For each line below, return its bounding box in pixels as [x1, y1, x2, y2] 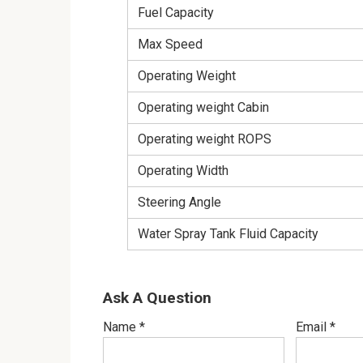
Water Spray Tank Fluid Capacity [138, 225, 318, 241]
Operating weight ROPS [138, 130, 271, 147]
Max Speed [138, 36, 203, 52]
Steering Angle [138, 194, 221, 210]
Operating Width [138, 162, 228, 178]
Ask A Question [103, 288, 211, 307]
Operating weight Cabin [138, 99, 269, 115]
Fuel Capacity [138, 4, 214, 20]
